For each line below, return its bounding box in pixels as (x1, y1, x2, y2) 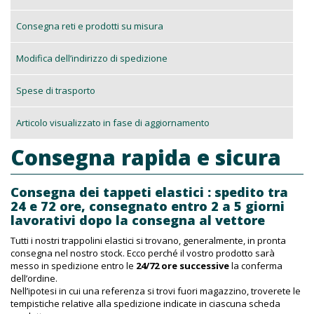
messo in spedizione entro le (11, 259, 136, 272)
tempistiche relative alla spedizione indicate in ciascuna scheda (11, 297, 280, 310)
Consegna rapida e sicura (11, 143, 281, 172)
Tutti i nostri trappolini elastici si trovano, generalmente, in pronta (11, 234, 286, 247)
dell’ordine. (11, 272, 57, 285)
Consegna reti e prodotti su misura (16, 20, 163, 32)
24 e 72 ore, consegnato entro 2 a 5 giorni (11, 198, 285, 214)
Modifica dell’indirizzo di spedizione (16, 52, 168, 64)
